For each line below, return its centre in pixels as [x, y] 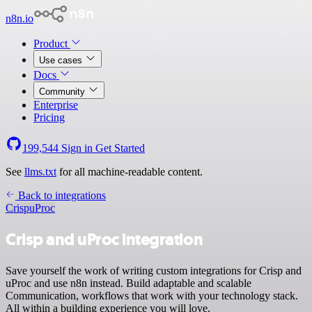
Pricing [49, 117]
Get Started [120, 148]
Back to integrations [61, 195]
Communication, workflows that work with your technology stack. [152, 295]
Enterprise [56, 105]
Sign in [77, 148]
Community [63, 92]
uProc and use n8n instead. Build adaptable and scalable [128, 283]
